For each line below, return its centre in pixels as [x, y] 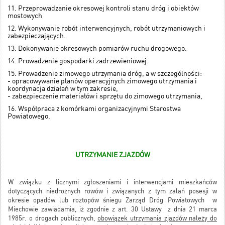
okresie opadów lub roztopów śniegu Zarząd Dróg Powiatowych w [113, 200]
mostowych [25, 16]
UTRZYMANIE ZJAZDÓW [113, 155]
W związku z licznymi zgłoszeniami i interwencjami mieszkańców [113, 182]
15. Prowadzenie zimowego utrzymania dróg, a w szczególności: [105, 74]
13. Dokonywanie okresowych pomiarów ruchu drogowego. [97, 48]
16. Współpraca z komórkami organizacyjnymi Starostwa [94, 109]
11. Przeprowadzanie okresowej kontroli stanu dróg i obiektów [103, 8]
